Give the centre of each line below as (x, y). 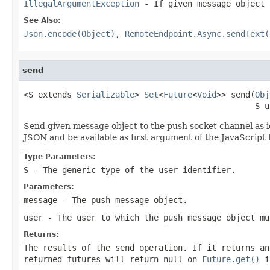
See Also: (42, 20)
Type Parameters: (60, 156)
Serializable (105, 94)
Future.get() (231, 259)
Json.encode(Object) (69, 33)
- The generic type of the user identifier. (132, 170)
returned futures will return (93, 259)
